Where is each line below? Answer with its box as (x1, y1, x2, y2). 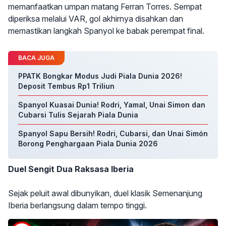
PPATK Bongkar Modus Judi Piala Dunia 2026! (18, 72, 182, 80)
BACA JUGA (18, 54, 54, 62)
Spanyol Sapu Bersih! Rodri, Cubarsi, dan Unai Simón (18, 129, 208, 138)
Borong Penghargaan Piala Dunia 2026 (18, 139, 158, 148)
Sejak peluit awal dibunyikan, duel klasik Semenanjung (8, 188, 202, 198)
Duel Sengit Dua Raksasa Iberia (8, 164, 134, 174)
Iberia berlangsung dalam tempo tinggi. (8, 200, 147, 210)
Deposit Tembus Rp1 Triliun (18, 82, 115, 90)
